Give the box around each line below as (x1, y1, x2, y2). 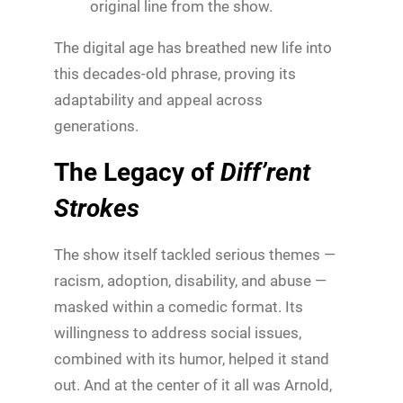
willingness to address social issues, (54, 323, 301, 342)
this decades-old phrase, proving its (54, 64, 296, 83)
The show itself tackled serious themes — (54, 245, 336, 264)
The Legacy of (54, 157, 220, 187)
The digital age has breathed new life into (54, 38, 332, 57)
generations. (54, 116, 139, 135)
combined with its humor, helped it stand (54, 349, 329, 368)
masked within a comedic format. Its (54, 297, 303, 316)
